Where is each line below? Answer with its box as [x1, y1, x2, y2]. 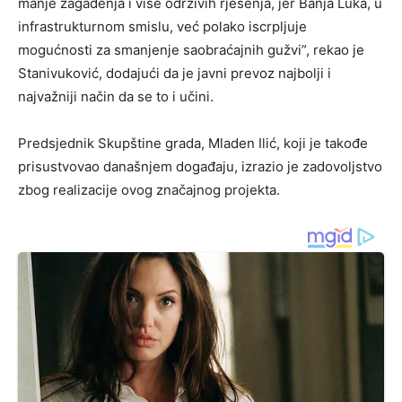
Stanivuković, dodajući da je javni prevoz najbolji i [18, 64, 331, 82]
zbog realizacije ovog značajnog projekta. [18, 180, 280, 198]
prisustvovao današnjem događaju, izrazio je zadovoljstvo [18, 157, 382, 175]
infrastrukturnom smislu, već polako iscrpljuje [18, 17, 307, 35]
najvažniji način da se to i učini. [18, 87, 214, 105]
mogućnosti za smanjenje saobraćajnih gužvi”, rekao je [18, 40, 364, 58]
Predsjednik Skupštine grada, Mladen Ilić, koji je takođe [18, 134, 368, 152]
